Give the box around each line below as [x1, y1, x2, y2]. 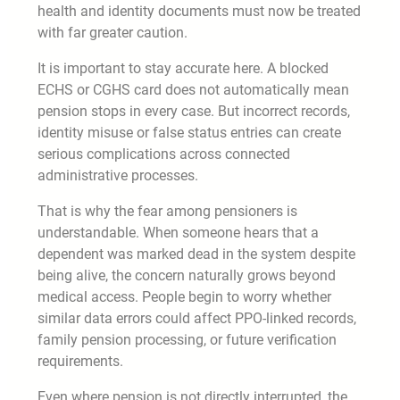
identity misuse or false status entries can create [37, 123, 341, 141]
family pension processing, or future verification [37, 330, 337, 348]
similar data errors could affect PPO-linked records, [37, 309, 356, 327]
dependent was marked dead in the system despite [37, 245, 355, 262]
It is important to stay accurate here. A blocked [37, 59, 329, 77]
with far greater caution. [37, 23, 187, 41]
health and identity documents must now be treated [37, 2, 361, 20]
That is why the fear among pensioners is [37, 202, 297, 220]
